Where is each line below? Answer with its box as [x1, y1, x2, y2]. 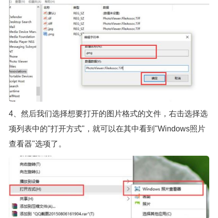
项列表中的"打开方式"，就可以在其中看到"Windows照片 [8, 125, 205, 133]
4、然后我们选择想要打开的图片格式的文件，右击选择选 [8, 109, 208, 118]
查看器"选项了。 [8, 140, 66, 148]
